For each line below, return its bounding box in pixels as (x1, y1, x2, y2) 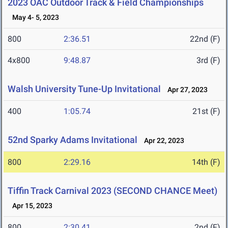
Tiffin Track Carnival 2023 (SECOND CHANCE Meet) (8, 185, 217, 196)
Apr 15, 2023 (8, 202, 52, 210)
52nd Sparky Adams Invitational (8, 134, 137, 146)
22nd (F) (190, 34, 220, 44)
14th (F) (192, 157, 220, 167)
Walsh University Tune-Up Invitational (8, 83, 161, 95)
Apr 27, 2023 (163, 85, 208, 94)
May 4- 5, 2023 (8, 13, 59, 22)
